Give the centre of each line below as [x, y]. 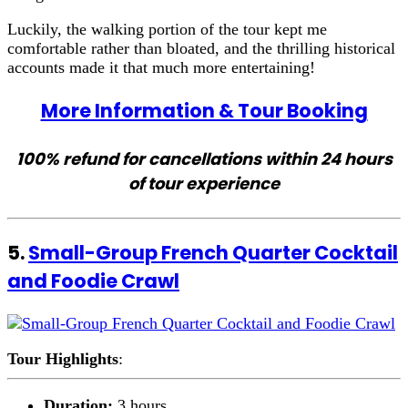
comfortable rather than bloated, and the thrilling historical [201, 48]
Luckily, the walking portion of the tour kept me [167, 29]
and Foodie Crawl [93, 280]
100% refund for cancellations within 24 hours [204, 158]
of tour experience [204, 183]
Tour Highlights [63, 358]
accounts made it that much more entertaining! [161, 67]
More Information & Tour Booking [204, 110]
